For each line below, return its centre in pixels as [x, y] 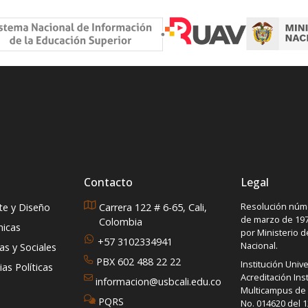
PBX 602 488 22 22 [139, 261]
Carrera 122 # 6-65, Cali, [153, 207]
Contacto [108, 182]
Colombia [121, 221]
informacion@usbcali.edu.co [158, 281]
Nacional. [259, 245]
